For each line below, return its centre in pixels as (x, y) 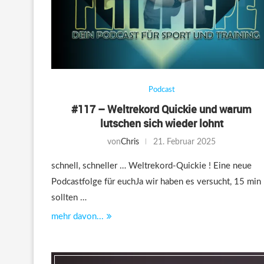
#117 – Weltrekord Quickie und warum (162, 109)
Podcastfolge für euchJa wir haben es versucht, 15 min (156, 181)
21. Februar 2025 (185, 142)
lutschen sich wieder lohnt (161, 123)
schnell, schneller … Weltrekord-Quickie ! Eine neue (151, 166)
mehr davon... (77, 216)
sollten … (69, 197)
